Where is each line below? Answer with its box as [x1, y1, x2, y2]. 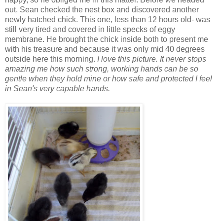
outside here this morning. [5, 54, 97, 63]
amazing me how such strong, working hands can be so [5, 64, 198, 73]
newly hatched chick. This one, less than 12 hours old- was [5, 15, 210, 24]
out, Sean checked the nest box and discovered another [5, 5, 199, 14]
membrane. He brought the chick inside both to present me [5, 35, 208, 43]
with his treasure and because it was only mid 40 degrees [5, 44, 205, 53]
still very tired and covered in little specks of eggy [5, 25, 175, 34]
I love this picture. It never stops [97, 54, 206, 63]
